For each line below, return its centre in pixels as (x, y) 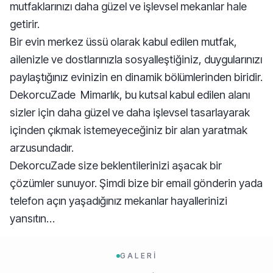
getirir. (25, 24)
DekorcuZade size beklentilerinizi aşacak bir (116, 165)
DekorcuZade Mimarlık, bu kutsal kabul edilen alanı (130, 95)
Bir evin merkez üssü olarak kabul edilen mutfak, (123, 42)
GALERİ (138, 256)
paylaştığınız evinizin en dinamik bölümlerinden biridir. (136, 77)
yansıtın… (32, 218)
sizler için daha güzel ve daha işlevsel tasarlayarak (130, 112)
